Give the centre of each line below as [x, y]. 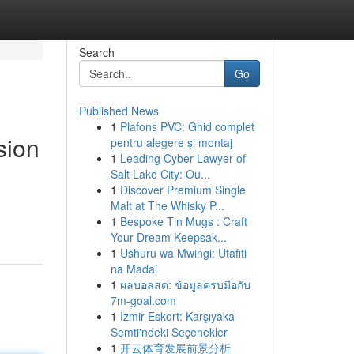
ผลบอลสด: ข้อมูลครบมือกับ [185, 284]
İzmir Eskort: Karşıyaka [177, 316]
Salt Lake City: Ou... [160, 174]
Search [96, 52]
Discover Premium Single [183, 190]
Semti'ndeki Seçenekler [169, 332]
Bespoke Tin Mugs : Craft [183, 221]
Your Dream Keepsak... [168, 237]
